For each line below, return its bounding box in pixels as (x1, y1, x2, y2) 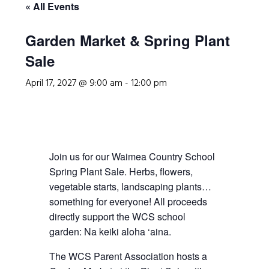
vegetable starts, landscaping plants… (49, 180, 212, 193)
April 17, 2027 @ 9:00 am (25, 76, 123, 91)
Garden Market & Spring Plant (25, 30, 231, 50)
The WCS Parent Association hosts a (49, 249, 208, 263)
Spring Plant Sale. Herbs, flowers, (49, 165, 193, 178)
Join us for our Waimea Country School (49, 150, 216, 163)
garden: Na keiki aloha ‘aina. (49, 225, 172, 238)
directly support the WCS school (49, 210, 186, 223)
